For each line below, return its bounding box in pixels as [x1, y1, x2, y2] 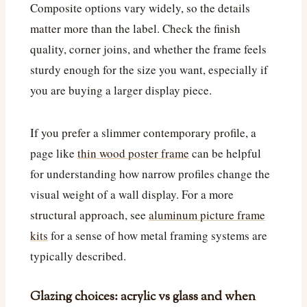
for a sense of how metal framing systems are [48, 228, 267, 244]
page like [30, 145, 77, 162]
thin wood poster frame [77, 145, 189, 162]
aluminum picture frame [149, 207, 265, 223]
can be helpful [189, 145, 261, 162]
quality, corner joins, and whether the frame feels [30, 41, 267, 58]
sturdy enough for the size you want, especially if [30, 62, 268, 78]
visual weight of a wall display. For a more [30, 186, 234, 203]
